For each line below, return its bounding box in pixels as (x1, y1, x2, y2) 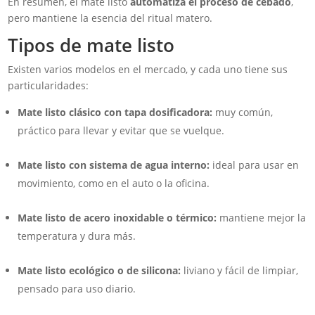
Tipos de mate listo (8, 32, 175, 58)
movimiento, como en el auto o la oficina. (18, 176, 210, 191)
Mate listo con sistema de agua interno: (18, 158, 210, 172)
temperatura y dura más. (18, 229, 136, 243)
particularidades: (8, 79, 89, 93)
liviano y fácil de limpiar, (181, 264, 299, 278)
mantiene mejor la (217, 211, 307, 225)
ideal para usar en (210, 158, 300, 172)
